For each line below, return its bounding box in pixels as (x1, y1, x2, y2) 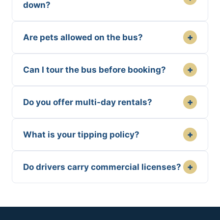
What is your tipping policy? (23, 130, 139, 140)
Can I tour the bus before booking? (23, 65, 166, 75)
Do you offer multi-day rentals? (23, 97, 152, 108)
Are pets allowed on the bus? (23, 32, 143, 43)
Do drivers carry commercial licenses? (23, 162, 181, 172)
